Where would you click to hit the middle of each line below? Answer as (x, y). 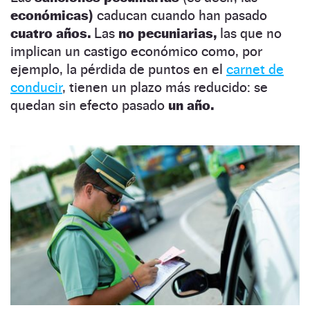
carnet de (255, 70)
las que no (249, 34)
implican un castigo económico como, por (136, 52)
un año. (191, 106)
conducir (36, 88)
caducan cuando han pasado (182, 16)
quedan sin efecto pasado (89, 106)
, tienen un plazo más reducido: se (165, 88)
